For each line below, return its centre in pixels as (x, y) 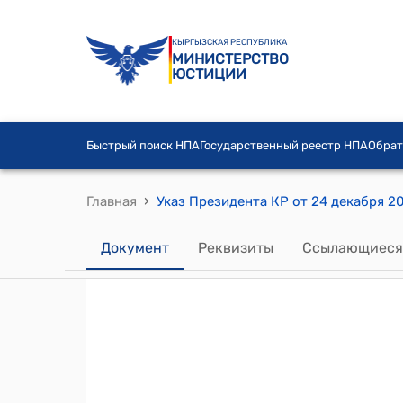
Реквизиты (236, 247)
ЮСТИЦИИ (209, 74)
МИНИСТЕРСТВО (230, 59)
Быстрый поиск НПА (143, 146)
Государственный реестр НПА (284, 146)
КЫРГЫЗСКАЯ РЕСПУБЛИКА (229, 42)
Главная (112, 201)
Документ (135, 247)
